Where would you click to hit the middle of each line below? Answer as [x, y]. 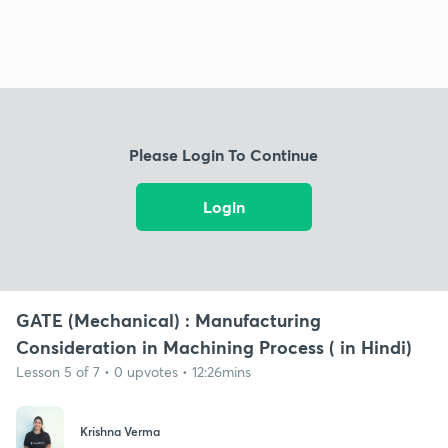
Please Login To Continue [224, 155]
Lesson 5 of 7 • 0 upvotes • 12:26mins [133, 371]
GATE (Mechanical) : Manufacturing [168, 319]
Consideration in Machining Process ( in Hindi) [214, 346]
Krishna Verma [120, 431]
